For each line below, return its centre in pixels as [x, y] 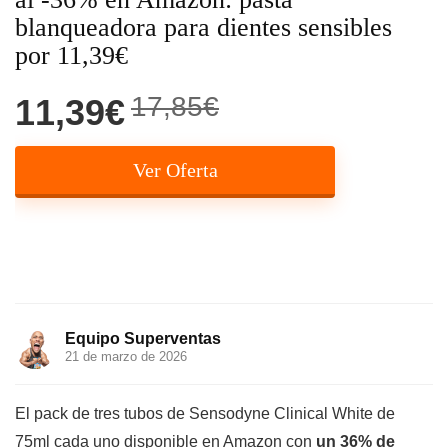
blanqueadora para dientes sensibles [203, 27]
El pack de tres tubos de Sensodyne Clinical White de [205, 413]
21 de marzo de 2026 [126, 356]
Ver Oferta [175, 170]
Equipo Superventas [143, 338]
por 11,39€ [71, 55]
